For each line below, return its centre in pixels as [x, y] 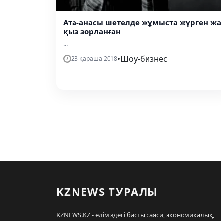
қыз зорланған [92, 31]
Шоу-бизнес [144, 58]
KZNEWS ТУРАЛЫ [107, 191]
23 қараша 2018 [94, 58]
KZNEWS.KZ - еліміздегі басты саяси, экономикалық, [135, 214]
